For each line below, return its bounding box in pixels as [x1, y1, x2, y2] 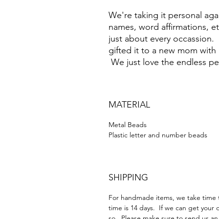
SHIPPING [109, 172, 148, 183]
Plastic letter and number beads [109, 131, 207, 140]
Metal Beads [109, 120, 147, 130]
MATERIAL [109, 99, 150, 110]
